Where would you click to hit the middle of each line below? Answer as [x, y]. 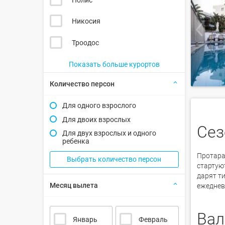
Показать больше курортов [114, 64]
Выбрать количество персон [114, 159]
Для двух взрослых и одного [109, 133]
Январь [85, 220]
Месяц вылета [74, 185]
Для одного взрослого [99, 106]
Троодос [85, 42]
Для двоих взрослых [96, 119]
